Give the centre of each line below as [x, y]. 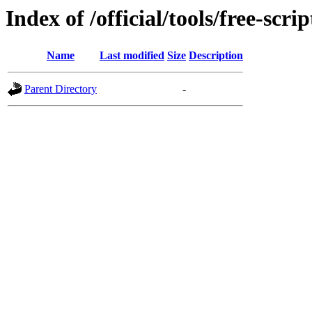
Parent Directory [61, 89]
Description [216, 56]
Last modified [132, 56]
